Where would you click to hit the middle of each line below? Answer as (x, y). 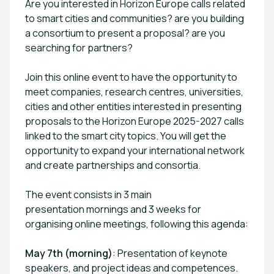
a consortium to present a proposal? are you (125, 33)
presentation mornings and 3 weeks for (113, 209)
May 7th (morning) (69, 253)
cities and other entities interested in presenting (133, 106)
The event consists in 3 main (88, 194)
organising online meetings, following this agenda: (137, 224)
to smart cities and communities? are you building (135, 18)
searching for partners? (80, 47)
